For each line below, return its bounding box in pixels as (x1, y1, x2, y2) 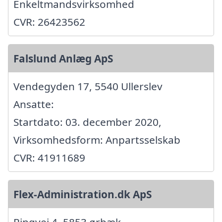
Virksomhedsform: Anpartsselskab (13, 133, 180, 147)
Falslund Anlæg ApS (13, 52, 113, 66)
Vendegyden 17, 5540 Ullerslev (13, 79, 163, 94)
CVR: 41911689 (13, 151, 85, 165)
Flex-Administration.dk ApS (13, 187, 152, 202)
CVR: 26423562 (13, 15, 85, 29)
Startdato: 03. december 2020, (13, 115, 162, 129)
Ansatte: (13, 97, 54, 111)
